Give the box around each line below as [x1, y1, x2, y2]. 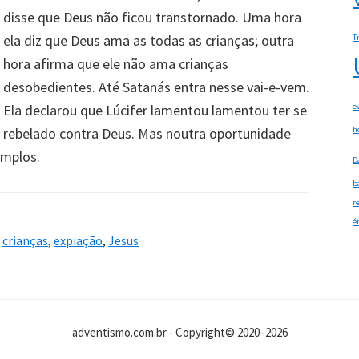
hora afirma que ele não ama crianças [3, 54, 228, 73]
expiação [54, 232, 103, 248]
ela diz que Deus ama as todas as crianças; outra [3, 30, 294, 50]
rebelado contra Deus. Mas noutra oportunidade [3, 123, 291, 143]
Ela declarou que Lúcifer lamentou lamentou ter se [3, 100, 307, 119]
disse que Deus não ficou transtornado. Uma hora [3, 7, 301, 26]
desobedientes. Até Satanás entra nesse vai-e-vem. [3, 77, 309, 96]
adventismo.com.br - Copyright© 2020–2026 [71, 324, 288, 340]
